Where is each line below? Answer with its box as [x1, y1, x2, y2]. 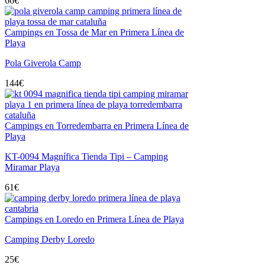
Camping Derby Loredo [5, 234, 95, 244]
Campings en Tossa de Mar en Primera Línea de [5, 27, 184, 37]
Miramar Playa [5, 162, 60, 172]
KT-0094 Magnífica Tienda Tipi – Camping [5, 151, 168, 161]
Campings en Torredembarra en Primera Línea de [5, 121, 189, 131]
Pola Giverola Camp [5, 58, 81, 68]
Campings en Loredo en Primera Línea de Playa [5, 214, 184, 224]
